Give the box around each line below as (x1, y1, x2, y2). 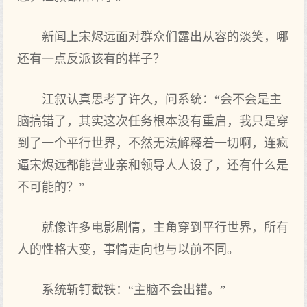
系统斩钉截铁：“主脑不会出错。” (42, 283, 225, 297)
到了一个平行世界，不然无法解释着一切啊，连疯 (17, 136, 288, 150)
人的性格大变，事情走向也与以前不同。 (17, 243, 239, 256)
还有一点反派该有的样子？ (17, 52, 165, 66)
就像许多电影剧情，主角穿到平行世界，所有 (42, 221, 288, 234)
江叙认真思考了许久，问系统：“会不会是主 (42, 93, 282, 106)
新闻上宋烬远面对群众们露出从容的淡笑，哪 (42, 30, 288, 44)
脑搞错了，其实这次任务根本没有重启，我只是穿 (17, 114, 288, 128)
